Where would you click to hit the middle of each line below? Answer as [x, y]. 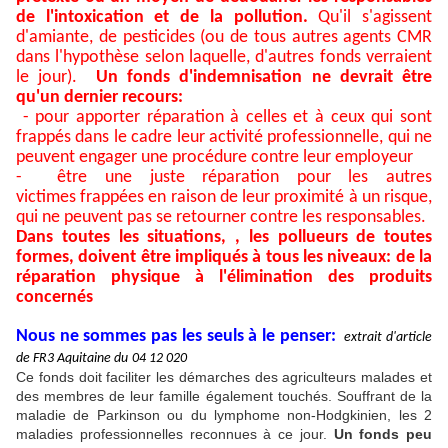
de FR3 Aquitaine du [72, 359]
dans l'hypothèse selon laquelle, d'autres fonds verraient [224, 58]
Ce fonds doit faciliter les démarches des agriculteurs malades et [224, 377]
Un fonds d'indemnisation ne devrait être [263, 78]
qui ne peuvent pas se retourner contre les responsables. [223, 218]
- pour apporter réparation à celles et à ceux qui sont [224, 118]
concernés [54, 298]
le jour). [56, 78]
